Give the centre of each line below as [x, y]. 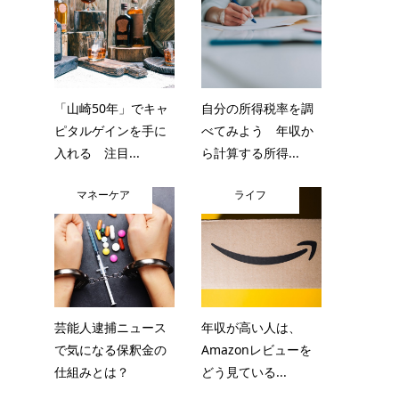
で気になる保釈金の [110, 350]
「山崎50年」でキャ [111, 108]
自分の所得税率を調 [257, 108]
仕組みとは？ [92, 372]
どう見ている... [244, 372]
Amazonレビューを [256, 350]
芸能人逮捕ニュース [110, 327]
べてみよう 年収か [257, 130]
